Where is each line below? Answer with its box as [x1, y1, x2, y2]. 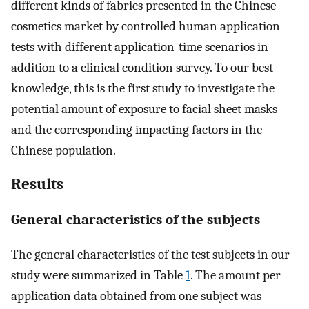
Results [11, 175, 63, 193]
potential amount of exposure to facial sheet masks [11, 101, 277, 117]
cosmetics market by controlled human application [11, 19, 280, 34]
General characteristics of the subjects [11, 211, 260, 228]
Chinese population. [11, 143, 116, 159]
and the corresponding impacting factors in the [11, 122, 262, 138]
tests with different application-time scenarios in [11, 39, 268, 55]
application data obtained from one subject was [11, 288, 261, 304]
